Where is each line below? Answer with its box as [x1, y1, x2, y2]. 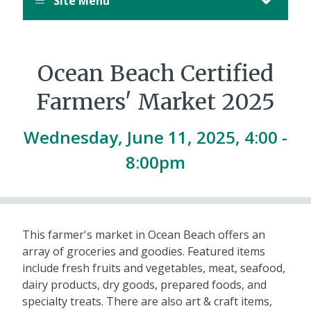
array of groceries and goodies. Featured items [22, 243, 265, 259]
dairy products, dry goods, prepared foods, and [22, 276, 267, 292]
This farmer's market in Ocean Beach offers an [22, 226, 265, 242]
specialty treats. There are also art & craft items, [22, 293, 272, 309]
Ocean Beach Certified [37, 59, 274, 87]
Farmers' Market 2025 [36, 87, 275, 116]
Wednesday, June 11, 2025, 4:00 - [24, 125, 287, 149]
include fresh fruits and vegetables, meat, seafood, [22, 260, 285, 276]
